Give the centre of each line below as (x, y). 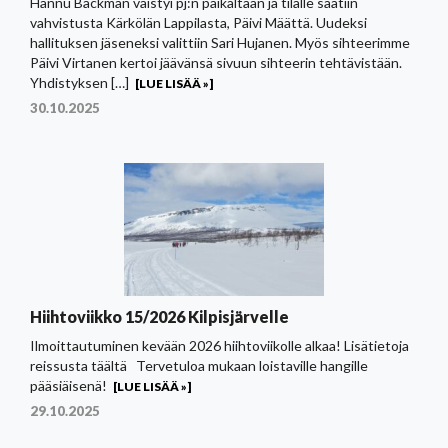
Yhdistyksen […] (79, 82)
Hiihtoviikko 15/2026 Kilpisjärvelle (159, 316)
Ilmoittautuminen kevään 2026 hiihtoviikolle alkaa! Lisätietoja (219, 345)
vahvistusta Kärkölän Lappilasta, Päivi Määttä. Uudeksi (198, 22)
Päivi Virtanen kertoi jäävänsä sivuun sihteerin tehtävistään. (219, 62)
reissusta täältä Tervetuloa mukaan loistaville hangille (199, 365)
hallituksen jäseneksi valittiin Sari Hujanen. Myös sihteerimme (220, 42)
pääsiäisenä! (68, 385)
